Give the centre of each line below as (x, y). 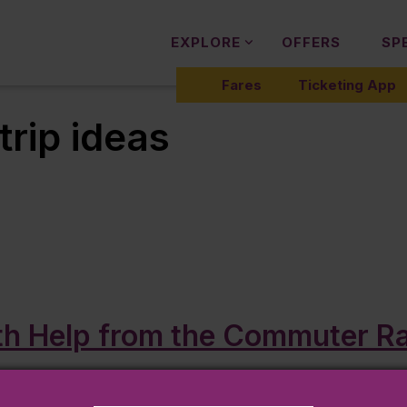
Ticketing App (347, 84)
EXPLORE (206, 42)
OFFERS (311, 42)
